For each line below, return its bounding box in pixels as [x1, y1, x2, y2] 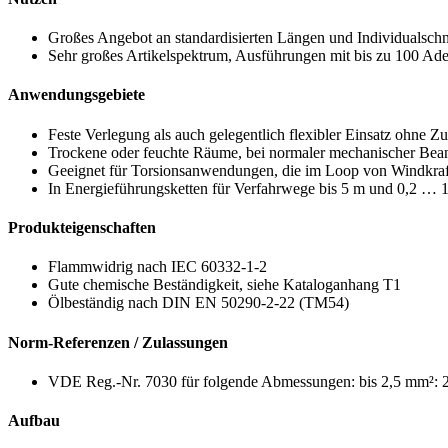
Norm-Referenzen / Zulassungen [8, 333, 228, 351]
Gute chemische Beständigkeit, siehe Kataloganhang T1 [48, 276, 401, 294]
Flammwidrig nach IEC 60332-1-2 [48, 258, 267, 276]
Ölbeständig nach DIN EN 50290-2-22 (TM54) [48, 294, 349, 312]
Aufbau [8, 412, 60, 430]
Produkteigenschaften [8, 218, 156, 236]
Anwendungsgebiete [8, 86, 145, 104]
